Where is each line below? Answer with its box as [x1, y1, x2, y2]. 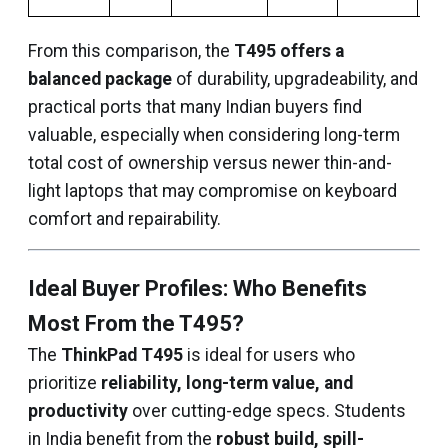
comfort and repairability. [28, 209, 221, 229]
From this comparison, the [28, 41, 234, 61]
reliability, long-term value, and [101, 373, 353, 393]
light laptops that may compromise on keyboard [28, 181, 397, 201]
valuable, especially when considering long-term [28, 125, 400, 145]
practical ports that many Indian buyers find [28, 97, 362, 117]
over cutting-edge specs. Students [128, 401, 406, 421]
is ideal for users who [183, 345, 355, 365]
